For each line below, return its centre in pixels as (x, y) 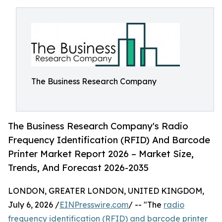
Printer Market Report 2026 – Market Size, (101, 154)
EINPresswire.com (94, 205)
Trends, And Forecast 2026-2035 (78, 168)
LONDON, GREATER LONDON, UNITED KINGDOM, (106, 191)
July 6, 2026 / (34, 205)
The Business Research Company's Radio (98, 126)
